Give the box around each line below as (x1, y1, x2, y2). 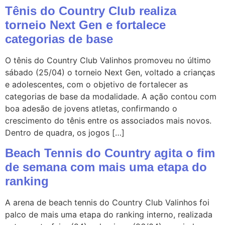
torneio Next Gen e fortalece (5, 18, 166, 32)
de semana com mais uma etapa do (5, 160, 207, 174)
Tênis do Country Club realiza (5, 4, 176, 18)
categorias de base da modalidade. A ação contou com (5, 91, 216, 102)
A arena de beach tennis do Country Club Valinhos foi (5, 197, 209, 207)
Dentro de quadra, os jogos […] (5, 128, 125, 138)
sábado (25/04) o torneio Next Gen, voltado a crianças (5, 67, 215, 78)
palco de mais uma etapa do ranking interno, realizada (5, 209, 212, 219)
